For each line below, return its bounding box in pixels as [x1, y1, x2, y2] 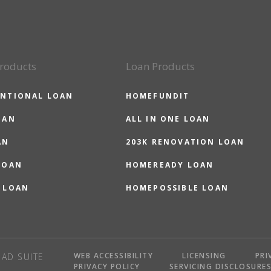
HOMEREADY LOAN [125, 160, 214, 170]
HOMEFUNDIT [125, 91, 190, 101]
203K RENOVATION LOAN [125, 137, 245, 147]
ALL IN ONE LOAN [125, 114, 211, 124]
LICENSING [182, 250, 226, 261]
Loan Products [125, 59, 195, 73]
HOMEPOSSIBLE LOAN [125, 183, 229, 193]
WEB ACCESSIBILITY [73, 250, 154, 261]
